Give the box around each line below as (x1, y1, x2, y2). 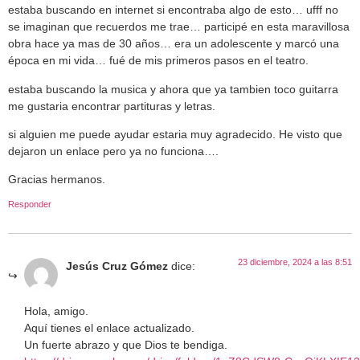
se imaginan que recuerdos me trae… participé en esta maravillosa (8, 20, 350, 34)
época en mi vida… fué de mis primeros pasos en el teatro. (8, 54, 309, 67)
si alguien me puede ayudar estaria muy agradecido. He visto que (8, 128, 342, 141)
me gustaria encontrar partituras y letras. (8, 99, 215, 112)
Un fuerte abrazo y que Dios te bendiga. (24, 338, 227, 352)
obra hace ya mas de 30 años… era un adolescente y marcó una (8, 37, 339, 51)
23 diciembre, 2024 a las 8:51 (238, 256, 352, 267)
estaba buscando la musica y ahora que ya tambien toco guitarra (8, 82, 338, 96)
